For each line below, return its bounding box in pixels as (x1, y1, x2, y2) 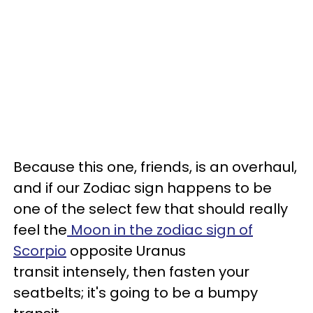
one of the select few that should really (13, 199, 288, 219)
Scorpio (13, 241, 66, 261)
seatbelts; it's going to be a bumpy (13, 283, 258, 303)
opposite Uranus (66, 241, 186, 261)
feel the (13, 220, 67, 240)
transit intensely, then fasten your (13, 262, 249, 282)
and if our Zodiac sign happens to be (13, 178, 272, 198)
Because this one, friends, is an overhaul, (13, 157, 297, 177)
